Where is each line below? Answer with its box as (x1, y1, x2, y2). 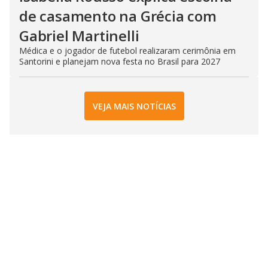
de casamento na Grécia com (19, 6, 217, 26)
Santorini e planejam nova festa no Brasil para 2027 (19, 56, 220, 68)
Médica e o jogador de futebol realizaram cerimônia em (19, 45, 236, 57)
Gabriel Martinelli (19, 26, 139, 46)
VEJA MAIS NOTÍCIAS (92, 100, 176, 112)
